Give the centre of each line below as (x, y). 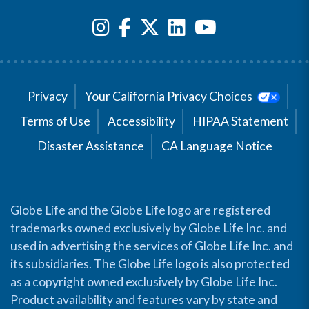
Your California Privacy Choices (169, 96)
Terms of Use (55, 121)
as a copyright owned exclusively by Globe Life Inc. (144, 281)
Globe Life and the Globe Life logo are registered (140, 210)
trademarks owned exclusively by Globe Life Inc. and (149, 228)
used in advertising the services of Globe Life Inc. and (152, 246)
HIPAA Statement (240, 121)
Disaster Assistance (90, 146)
